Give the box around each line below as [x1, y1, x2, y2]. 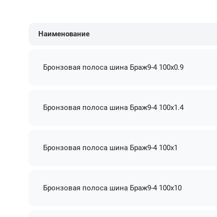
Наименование [38, 29, 90, 38]
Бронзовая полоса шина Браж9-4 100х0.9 [43, 62, 184, 72]
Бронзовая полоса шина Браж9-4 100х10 [43, 183, 182, 192]
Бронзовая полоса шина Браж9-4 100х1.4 [43, 103, 184, 112]
